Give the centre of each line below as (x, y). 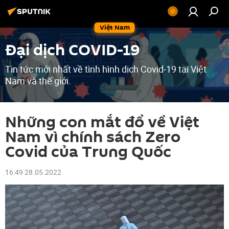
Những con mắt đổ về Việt (102, 122)
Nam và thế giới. (38, 81)
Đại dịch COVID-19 (73, 50)
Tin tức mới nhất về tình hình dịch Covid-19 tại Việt (106, 69)
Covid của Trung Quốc (88, 152)
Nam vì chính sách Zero (93, 137)
